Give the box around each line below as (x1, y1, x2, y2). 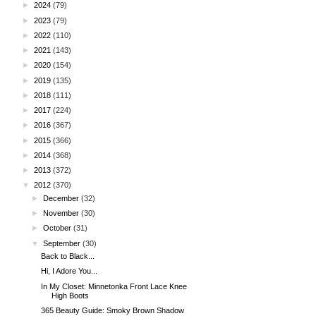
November (43, 209, 80, 217)
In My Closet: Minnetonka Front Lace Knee (41, 281, 188, 291)
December (43, 193, 80, 202)
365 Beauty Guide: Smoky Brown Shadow (41, 305, 185, 315)
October (43, 224, 72, 233)
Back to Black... (41, 252, 95, 260)
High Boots (51, 291, 90, 300)
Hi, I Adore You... (41, 267, 98, 276)
